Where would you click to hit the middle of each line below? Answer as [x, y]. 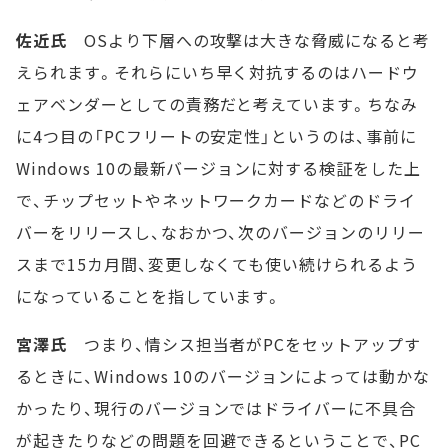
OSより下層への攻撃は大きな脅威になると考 [248, 39]
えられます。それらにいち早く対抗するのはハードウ [218, 71]
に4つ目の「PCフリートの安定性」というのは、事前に [216, 135]
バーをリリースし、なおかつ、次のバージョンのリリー [220, 231]
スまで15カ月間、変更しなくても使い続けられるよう [217, 263]
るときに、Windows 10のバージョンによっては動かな [223, 375]
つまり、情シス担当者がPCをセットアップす [244, 343]
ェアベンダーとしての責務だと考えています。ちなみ [217, 103]
